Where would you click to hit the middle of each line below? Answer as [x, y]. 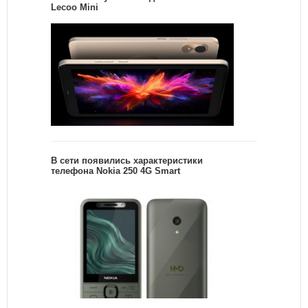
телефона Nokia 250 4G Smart [115, 171]
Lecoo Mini [75, 8]
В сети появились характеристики [127, 161]
